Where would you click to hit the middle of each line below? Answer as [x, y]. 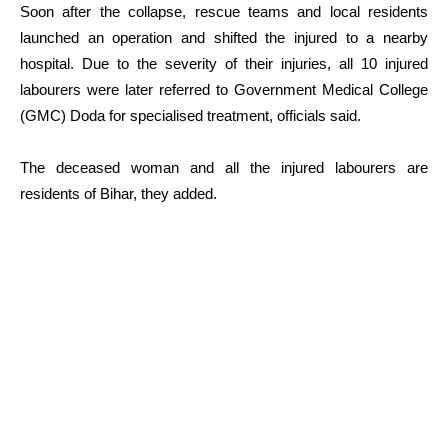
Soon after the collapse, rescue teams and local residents [224, 12]
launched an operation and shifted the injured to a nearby [224, 38]
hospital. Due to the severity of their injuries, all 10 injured [224, 64]
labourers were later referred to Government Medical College [224, 90]
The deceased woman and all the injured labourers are [224, 168]
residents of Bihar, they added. [118, 194]
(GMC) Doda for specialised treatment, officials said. [190, 116]
